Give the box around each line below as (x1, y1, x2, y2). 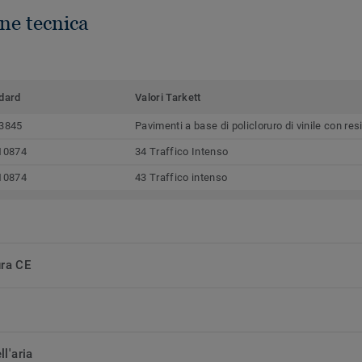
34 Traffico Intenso (135, 145, 229, 158)
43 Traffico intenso (135, 170, 228, 183)
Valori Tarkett (135, 90, 201, 103)
